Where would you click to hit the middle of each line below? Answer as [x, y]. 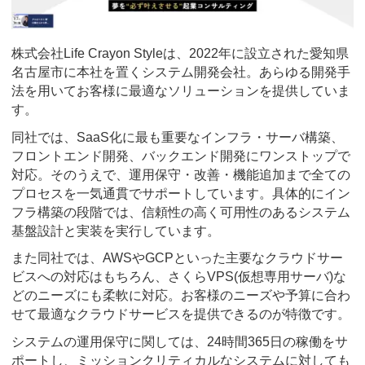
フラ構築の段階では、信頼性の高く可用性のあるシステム [181, 212]
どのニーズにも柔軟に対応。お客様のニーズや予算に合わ [181, 296]
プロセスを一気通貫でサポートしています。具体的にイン [181, 193]
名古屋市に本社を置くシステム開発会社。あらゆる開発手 [181, 73]
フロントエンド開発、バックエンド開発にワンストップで [181, 156]
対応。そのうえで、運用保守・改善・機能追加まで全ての [181, 174]
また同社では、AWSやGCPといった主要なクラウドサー [177, 258]
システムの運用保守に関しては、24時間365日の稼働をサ [180, 341]
